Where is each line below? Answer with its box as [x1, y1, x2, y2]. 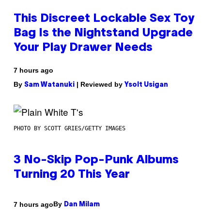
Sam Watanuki [24, 82, 75, 89]
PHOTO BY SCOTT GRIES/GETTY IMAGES [14, 125, 125, 132]
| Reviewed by [75, 80, 124, 89]
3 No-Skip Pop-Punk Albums [14, 155, 179, 166]
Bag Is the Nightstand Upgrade [14, 28, 193, 39]
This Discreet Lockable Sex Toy [14, 14, 194, 25]
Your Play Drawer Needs [14, 43, 153, 54]
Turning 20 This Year [14, 170, 130, 181]
